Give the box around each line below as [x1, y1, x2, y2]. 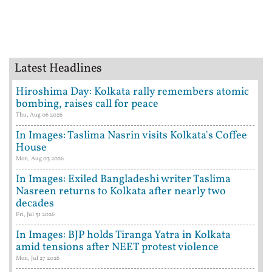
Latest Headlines [15, 60, 102, 78]
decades [16, 196, 54, 212]
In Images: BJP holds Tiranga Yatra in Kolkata [16, 228, 231, 243]
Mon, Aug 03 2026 [16, 154, 64, 163]
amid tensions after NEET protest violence [16, 240, 219, 256]
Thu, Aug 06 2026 [16, 110, 63, 120]
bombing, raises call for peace [16, 97, 158, 112]
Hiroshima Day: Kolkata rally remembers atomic [16, 84, 249, 100]
